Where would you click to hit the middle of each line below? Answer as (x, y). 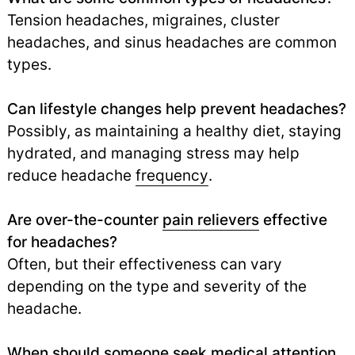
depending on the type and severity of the (157, 286)
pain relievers (210, 219)
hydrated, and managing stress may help (153, 153)
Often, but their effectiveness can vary (144, 263)
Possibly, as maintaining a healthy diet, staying (174, 130)
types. (29, 64)
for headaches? (62, 241)
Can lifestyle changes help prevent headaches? (176, 108)
